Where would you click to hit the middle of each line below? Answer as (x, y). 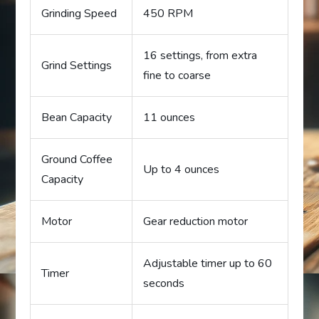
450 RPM (168, 13)
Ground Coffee (77, 159)
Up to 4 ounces (182, 169)
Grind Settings (77, 65)
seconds (164, 283)
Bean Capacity (77, 117)
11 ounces (169, 117)
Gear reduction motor (196, 221)
